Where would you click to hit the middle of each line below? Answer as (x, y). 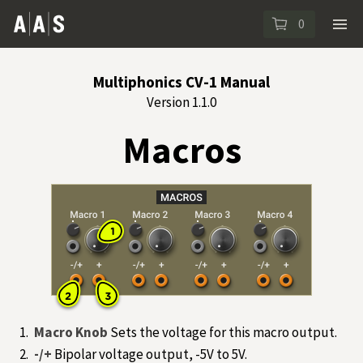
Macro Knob (73, 332)
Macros (181, 150)
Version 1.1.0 (181, 102)
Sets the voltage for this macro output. (224, 332)
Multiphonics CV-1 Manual (181, 82)
